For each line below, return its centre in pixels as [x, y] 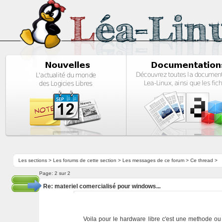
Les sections [32, 160]
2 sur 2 [62, 173]
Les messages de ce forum [153, 160]
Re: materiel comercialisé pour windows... [102, 186]
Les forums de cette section [84, 160]
